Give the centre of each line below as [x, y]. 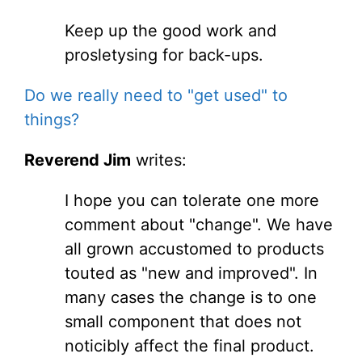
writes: [159, 160]
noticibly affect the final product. [189, 346]
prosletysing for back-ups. [164, 55]
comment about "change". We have [199, 225]
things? [52, 120]
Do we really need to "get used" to [156, 95]
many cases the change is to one [191, 297]
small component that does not [183, 322]
